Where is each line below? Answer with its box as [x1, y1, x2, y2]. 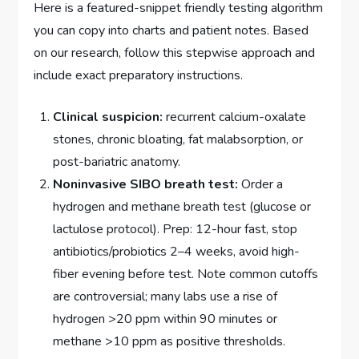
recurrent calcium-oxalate [163, 107, 307, 126]
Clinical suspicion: [53, 107, 163, 126]
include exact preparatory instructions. [34, 66, 244, 84]
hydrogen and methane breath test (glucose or [53, 197, 312, 216]
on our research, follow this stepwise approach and [34, 43, 316, 62]
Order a [238, 175, 284, 193]
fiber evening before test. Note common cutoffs [53, 264, 319, 283]
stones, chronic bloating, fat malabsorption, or [53, 130, 304, 148]
